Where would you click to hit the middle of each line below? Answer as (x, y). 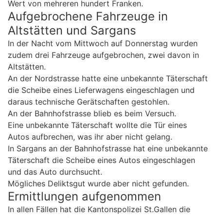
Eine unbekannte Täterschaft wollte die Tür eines (97, 125)
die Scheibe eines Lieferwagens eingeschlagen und (101, 90)
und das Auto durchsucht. (55, 172)
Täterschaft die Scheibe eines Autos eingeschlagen (101, 160)
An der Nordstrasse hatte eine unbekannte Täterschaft (108, 79)
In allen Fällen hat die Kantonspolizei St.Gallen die (99, 209)
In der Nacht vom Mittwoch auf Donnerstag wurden (103, 44)
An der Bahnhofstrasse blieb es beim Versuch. (92, 114)
